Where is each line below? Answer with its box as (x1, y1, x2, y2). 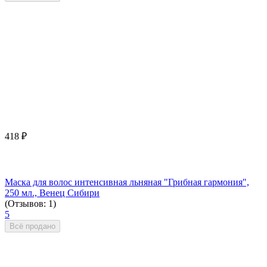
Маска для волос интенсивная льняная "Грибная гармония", (5, 177, 249, 188)
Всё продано (10, 222, 55, 231)
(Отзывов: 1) (5, 198, 56, 209)
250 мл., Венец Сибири (5, 188, 100, 198)
